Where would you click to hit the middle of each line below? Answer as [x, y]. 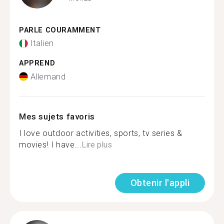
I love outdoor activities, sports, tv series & [101, 133]
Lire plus [97, 144]
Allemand [48, 76]
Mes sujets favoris [57, 116]
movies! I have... [50, 144]
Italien [42, 43]
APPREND [37, 63]
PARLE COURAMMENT [60, 30]
